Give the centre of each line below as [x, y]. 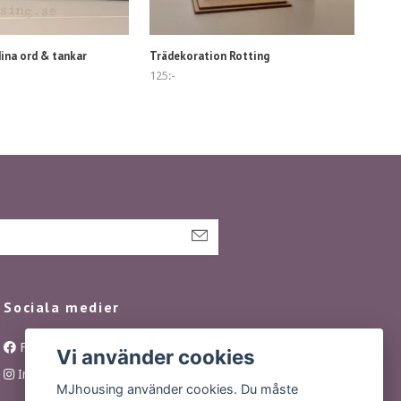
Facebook [44, 347]
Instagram [44, 374]
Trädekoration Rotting [209, 56]
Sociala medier [62, 307]
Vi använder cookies [156, 356]
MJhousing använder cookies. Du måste [178, 389]
